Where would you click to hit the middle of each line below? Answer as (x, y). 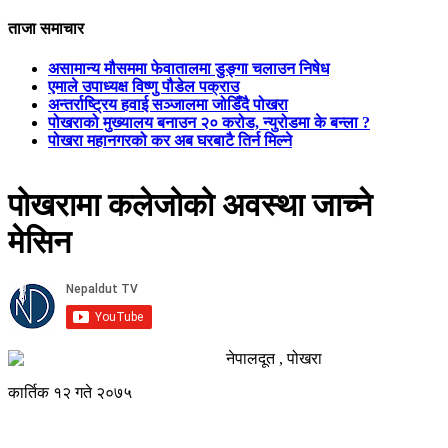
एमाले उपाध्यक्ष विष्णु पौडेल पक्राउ (143, 86)
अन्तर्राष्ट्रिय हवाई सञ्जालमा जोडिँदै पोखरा (168, 104)
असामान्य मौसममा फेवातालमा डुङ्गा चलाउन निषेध (188, 68)
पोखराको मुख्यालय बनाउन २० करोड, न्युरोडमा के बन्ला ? (209, 122)
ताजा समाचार (46, 29)
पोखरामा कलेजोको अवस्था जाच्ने (190, 204)
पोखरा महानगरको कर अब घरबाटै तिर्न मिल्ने (170, 140)
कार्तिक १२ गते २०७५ (70, 393)
